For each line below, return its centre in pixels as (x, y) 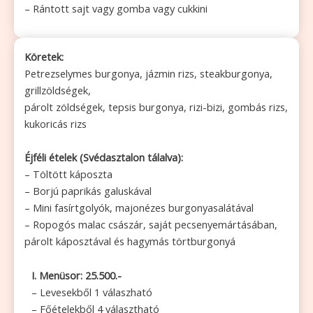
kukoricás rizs (56, 124)
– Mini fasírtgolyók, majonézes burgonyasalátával (139, 208)
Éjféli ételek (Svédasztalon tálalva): (104, 158)
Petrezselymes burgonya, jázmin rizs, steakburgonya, (148, 74)
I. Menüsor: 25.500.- (77, 275)
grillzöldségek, (58, 90)
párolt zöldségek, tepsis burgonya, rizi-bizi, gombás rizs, (156, 107)
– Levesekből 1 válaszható (92, 292)
